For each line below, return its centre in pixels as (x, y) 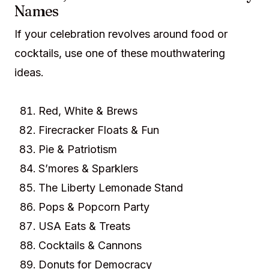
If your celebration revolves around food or (121, 34)
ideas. (29, 72)
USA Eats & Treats (84, 226)
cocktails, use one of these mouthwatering (120, 53)
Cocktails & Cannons (90, 245)
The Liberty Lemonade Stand (111, 188)
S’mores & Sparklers (88, 168)
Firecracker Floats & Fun (99, 130)
